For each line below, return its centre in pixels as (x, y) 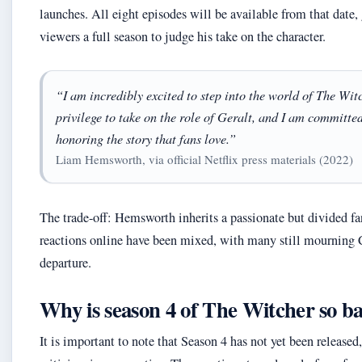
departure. (65, 263)
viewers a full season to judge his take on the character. (183, 36)
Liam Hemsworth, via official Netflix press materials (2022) (204, 159)
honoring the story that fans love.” (146, 139)
